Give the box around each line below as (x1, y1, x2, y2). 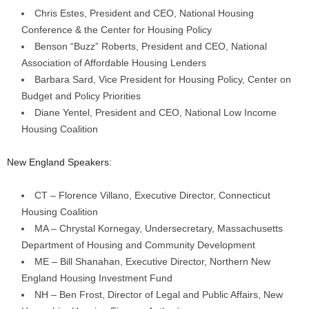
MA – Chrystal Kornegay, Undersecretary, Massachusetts (34, 223, 283, 234)
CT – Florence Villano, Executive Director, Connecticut (34, 190, 270, 201)
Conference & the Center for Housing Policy (21, 24, 212, 35)
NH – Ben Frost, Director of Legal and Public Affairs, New (34, 289, 283, 300)
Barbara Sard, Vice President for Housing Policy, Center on (34, 74, 291, 85)
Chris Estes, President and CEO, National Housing (34, 8, 254, 19)
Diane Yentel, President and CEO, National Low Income (34, 107, 277, 118)
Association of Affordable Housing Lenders (21, 57, 206, 68)
